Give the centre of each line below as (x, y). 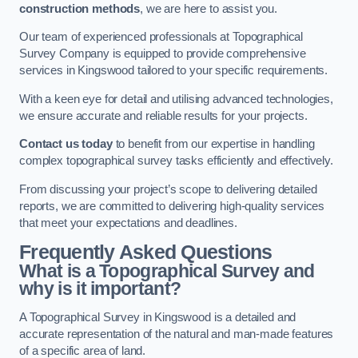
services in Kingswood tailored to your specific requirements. (174, 71)
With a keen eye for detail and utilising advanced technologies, (176, 99)
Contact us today (66, 144)
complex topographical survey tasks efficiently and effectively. (176, 161)
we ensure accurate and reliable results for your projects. (163, 115)
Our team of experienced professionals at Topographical (161, 37)
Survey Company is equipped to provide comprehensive (163, 54)
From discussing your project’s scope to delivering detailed (168, 189)
